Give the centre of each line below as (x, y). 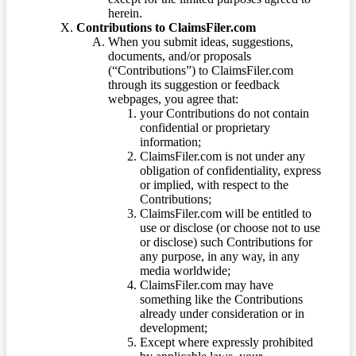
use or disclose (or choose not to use (230, 227)
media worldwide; (185, 270)
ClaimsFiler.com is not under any (222, 156)
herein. (125, 13)
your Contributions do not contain (224, 113)
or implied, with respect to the (214, 184)
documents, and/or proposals (180, 56)
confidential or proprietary (205, 127)
